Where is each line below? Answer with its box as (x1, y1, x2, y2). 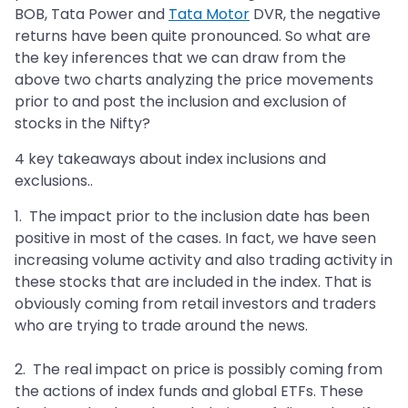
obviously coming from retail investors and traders (15, 293, 376, 315)
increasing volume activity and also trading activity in (15, 250, 393, 271)
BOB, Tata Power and (15, 4, 168, 25)
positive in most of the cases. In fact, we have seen (15, 228, 376, 250)
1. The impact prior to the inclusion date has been (15, 206, 370, 228)
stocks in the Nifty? (15, 113, 150, 135)
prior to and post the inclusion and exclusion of (15, 91, 347, 113)
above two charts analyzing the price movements (15, 69, 373, 91)
